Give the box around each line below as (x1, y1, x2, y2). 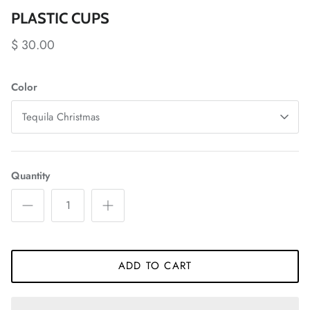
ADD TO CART (118, 258, 192, 274)
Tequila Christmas (22, 109, 100, 125)
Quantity (11, 167, 50, 183)
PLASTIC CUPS (11, 8, 109, 28)
